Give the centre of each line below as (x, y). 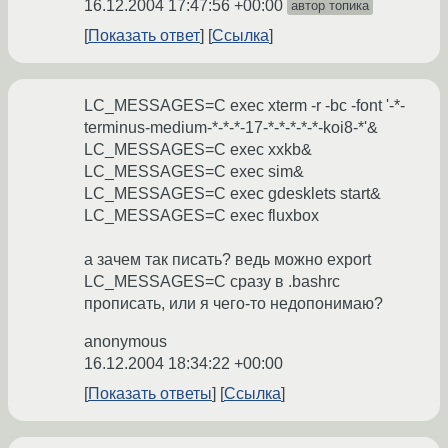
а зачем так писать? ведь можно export (227, 260)
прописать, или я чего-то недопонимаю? (233, 304)
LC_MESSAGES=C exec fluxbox (201, 216)
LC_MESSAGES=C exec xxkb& (198, 150)
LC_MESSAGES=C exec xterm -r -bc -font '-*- (244, 106)
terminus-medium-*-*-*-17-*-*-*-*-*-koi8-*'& (231, 128)
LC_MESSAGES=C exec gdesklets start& (232, 194)
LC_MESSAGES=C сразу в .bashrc (212, 282)
